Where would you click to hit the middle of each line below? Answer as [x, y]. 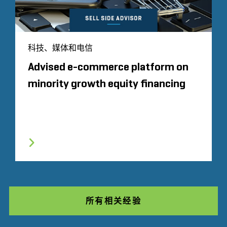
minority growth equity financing [107, 84]
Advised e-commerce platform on [108, 67]
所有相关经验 [113, 201]
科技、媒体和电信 [60, 48]
